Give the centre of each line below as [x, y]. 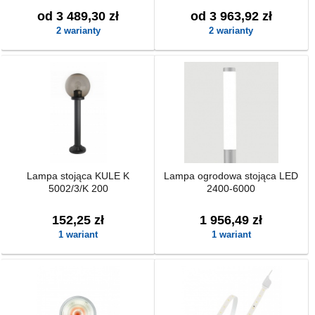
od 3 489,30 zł [78, 16]
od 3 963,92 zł [231, 16]
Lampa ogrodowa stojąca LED [231, 176]
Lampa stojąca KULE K [78, 176]
